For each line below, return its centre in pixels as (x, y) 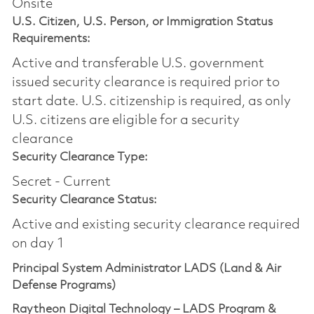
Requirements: (51, 39)
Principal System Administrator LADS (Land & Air (146, 268)
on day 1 (38, 244)
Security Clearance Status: (84, 200)
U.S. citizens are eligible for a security (125, 120)
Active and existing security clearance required (156, 225)
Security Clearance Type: (80, 157)
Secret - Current (61, 182)
